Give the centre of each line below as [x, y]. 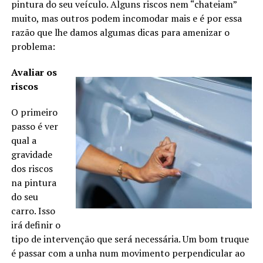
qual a [23, 141]
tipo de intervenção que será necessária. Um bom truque [130, 239]
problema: [33, 47]
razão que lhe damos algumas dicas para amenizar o [120, 33]
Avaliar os [34, 73]
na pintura [33, 183]
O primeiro [34, 112]
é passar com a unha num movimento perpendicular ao [128, 253]
